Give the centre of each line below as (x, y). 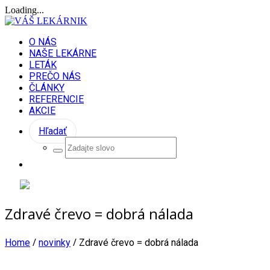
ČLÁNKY (47, 88)
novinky (55, 242)
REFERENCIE (56, 99)
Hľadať (53, 131)
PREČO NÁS (55, 76)
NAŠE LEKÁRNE (63, 53)
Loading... (24, 10)
